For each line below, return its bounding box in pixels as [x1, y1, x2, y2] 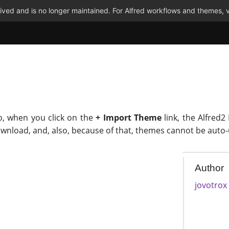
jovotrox [195, 179, 227, 191]
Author [195, 163, 224, 174]
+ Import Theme [96, 112, 162, 124]
